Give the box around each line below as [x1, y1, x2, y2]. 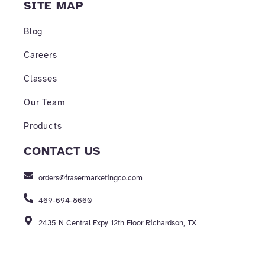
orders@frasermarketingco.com [38, 173, 143, 183]
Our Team [24, 97, 66, 108]
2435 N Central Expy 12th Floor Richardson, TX [38, 218, 196, 228]
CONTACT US [24, 144, 101, 159]
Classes [24, 73, 57, 85]
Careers [24, 50, 57, 61]
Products [24, 121, 62, 132]
